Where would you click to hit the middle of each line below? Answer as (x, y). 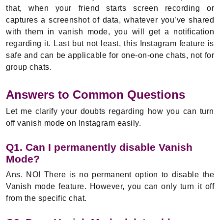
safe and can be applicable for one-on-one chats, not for (110, 55)
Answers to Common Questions (96, 95)
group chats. (30, 67)
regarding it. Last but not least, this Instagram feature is (110, 44)
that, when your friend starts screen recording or (110, 8)
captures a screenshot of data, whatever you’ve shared (110, 20)
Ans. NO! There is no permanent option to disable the (110, 175)
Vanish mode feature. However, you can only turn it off (110, 187)
